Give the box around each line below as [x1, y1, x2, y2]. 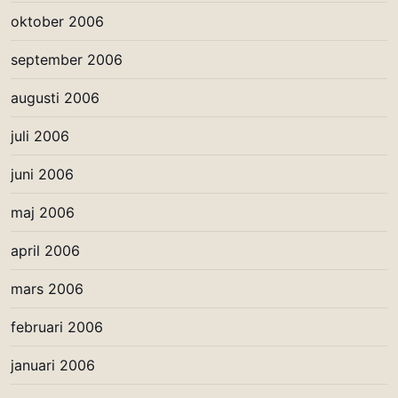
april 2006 [11, 241, 80, 259]
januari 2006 [11, 355, 95, 374]
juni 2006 [11, 164, 74, 183]
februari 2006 [11, 317, 103, 336]
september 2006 [11, 50, 123, 68]
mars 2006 [11, 279, 84, 298]
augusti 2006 [11, 88, 99, 107]
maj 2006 [11, 203, 75, 221]
